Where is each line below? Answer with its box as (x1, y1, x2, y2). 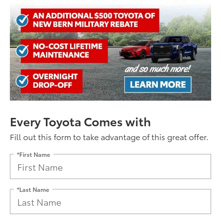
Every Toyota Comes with (10, 112, 151, 130)
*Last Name (17, 184, 49, 193)
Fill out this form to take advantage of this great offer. (10, 131, 209, 143)
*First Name (17, 149, 50, 158)
